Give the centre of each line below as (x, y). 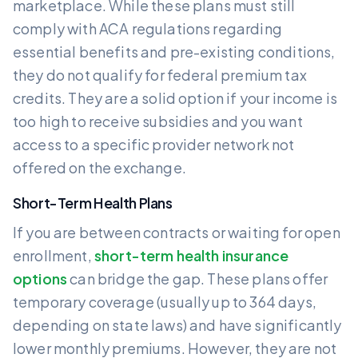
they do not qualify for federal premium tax (160, 74)
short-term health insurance (191, 255)
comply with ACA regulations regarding (147, 28)
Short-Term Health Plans (93, 202)
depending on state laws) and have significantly (177, 324)
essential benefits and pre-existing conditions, (174, 51)
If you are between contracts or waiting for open (177, 232)
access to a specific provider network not (154, 144)
